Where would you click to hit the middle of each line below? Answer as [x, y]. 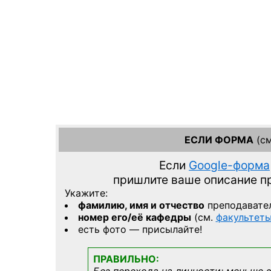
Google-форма [229, 165]
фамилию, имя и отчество [141, 205]
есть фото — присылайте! [140, 229]
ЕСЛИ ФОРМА [219, 140]
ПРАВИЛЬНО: [126, 259]
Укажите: [86, 193]
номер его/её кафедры [134, 217]
